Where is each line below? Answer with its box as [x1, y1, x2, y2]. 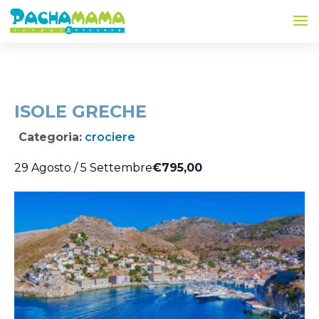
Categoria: [19, 130, 82, 144]
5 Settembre [80, 161, 152, 175]
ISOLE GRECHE [14, 101, 147, 122]
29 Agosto [14, 161, 71, 175]
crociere [85, 130, 135, 144]
